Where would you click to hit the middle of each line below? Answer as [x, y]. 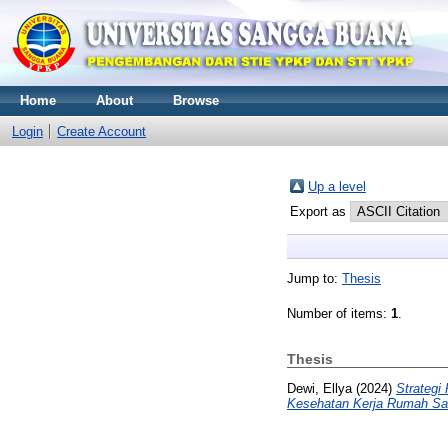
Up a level [337, 186]
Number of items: [339, 313]
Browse [196, 100]
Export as [320, 211]
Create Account [101, 131]
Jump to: [314, 278]
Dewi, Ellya [319, 388]
